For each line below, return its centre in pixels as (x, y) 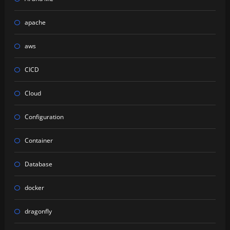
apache (35, 23)
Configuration (44, 117)
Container (39, 141)
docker (34, 188)
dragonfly (38, 212)
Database (38, 164)
